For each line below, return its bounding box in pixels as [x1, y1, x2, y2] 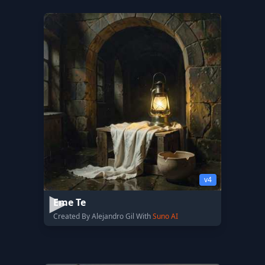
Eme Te [53, 196, 86, 209]
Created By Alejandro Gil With [53, 211, 153, 221]
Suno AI [153, 211, 178, 221]
